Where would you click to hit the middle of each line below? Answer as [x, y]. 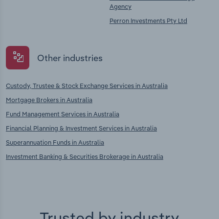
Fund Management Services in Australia [63, 114]
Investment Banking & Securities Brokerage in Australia [85, 157]
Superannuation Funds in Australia [55, 142]
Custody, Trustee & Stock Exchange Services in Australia [87, 86]
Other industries [70, 58]
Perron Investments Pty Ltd [148, 21]
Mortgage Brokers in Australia [49, 100]
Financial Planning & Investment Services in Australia [81, 128]
